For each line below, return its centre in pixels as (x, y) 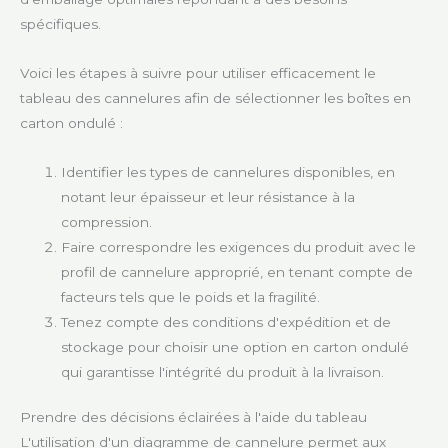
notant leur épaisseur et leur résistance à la (208, 196)
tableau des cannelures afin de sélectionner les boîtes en (215, 98)
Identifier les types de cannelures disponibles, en (228, 171)
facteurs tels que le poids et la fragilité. (191, 296)
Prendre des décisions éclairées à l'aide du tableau (193, 417)
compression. (107, 221)
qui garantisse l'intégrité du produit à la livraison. (223, 371)
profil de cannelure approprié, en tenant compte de (237, 271)
